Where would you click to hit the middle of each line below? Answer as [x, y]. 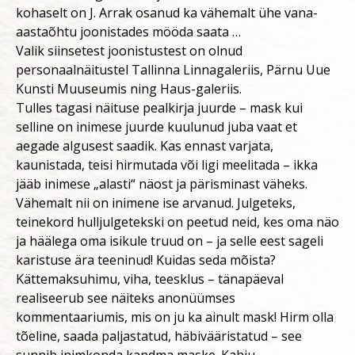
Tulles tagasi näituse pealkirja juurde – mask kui [159, 107]
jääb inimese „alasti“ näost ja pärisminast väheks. [162, 183]
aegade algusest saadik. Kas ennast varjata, [145, 145]
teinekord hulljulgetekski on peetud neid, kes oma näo [177, 221]
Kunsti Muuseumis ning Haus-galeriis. [129, 88]
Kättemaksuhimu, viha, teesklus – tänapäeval [150, 279]
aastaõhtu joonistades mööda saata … [128, 31]
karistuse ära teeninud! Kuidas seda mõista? [146, 260]
